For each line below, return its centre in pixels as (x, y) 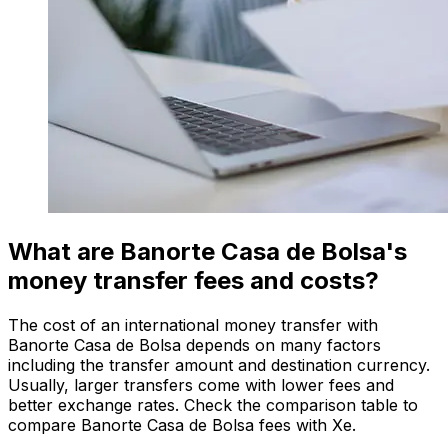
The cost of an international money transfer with (193, 324)
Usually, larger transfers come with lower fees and (201, 384)
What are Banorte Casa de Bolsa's (207, 251)
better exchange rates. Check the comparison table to (213, 404)
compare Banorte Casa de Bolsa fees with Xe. (182, 424)
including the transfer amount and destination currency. (219, 364)
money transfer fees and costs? (193, 280)
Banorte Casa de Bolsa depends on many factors (194, 344)
